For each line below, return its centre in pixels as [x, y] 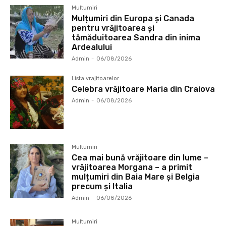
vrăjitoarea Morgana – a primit [132, 167]
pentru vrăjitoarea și [113, 28]
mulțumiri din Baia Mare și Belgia [136, 177]
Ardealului [92, 47]
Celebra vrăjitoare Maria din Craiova [144, 89]
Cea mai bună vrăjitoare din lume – [140, 158]
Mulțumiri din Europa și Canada [133, 19]
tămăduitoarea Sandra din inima [136, 38]
